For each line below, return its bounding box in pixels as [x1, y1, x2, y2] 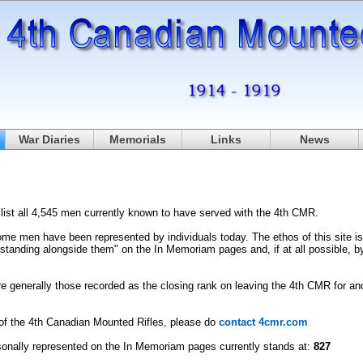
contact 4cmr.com [219, 316, 308, 328]
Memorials [109, 133, 166, 146]
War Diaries [19, 133, 80, 146]
